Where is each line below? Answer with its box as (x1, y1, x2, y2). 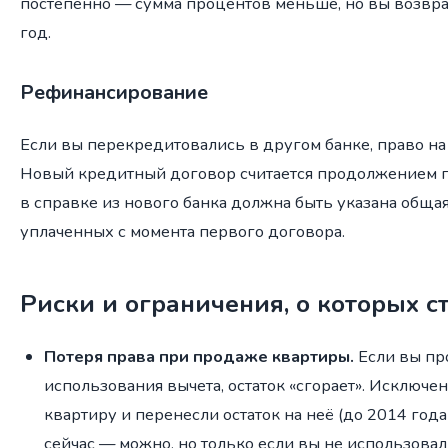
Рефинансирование (20, 79, 208, 107)
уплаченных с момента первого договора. (20, 219, 345, 243)
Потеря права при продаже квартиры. (44, 345, 354, 369)
